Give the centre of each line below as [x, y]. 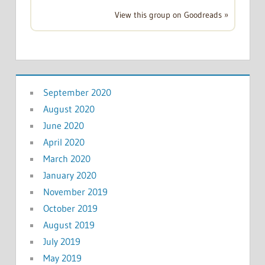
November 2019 [75, 191]
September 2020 [77, 92]
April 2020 [64, 142]
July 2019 [62, 241]
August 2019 [69, 224]
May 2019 [62, 258]
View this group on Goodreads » [171, 14]
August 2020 [69, 109]
